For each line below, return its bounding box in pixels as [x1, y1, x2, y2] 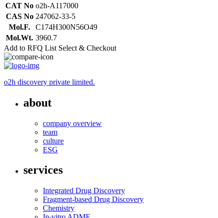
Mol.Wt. [6, 33, 33, 42]
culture [43, 136, 64, 145]
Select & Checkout [58, 43, 116, 52]
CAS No [5, 12, 34, 20]
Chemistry [43, 204, 74, 213]
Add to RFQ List [4, 43, 56, 52]
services [23, 163, 63, 177]
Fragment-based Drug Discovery [43, 195, 144, 204]
